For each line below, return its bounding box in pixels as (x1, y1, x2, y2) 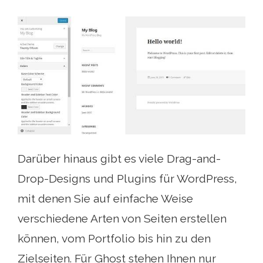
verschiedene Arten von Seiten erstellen (18, 212, 227, 225)
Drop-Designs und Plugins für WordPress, (18, 172, 237, 185)
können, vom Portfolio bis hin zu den (18, 232, 211, 245)
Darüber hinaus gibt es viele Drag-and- (18, 152, 221, 165)
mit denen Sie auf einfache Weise (18, 192, 193, 205)
